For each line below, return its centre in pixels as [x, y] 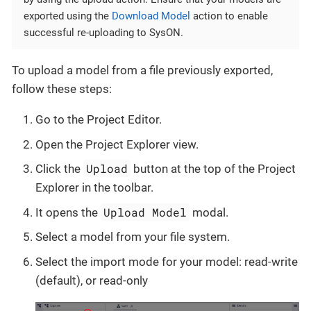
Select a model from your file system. [133, 237]
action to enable [229, 16]
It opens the [68, 212]
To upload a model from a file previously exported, [142, 70]
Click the [59, 169]
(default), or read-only [92, 280]
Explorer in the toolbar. [94, 188]
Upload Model [145, 212]
